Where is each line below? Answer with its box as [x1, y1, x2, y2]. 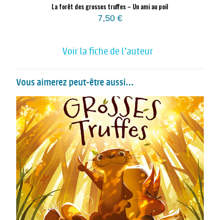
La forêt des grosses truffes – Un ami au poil [52, 1, 168, 12]
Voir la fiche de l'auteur [62, 46, 153, 57]
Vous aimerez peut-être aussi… [16, 77, 134, 89]
